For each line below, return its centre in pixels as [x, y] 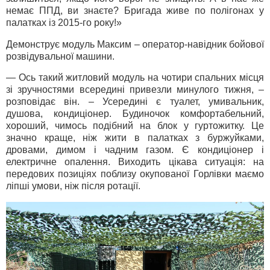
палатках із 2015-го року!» [64, 22]
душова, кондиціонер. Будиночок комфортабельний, [135, 114]
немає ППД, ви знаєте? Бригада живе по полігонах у [135, 10]
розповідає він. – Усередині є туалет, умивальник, [135, 102]
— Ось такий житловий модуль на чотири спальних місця [135, 78]
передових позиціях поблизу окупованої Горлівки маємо [135, 174]
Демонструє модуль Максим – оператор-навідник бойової [135, 44]
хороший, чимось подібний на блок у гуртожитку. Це [135, 126]
